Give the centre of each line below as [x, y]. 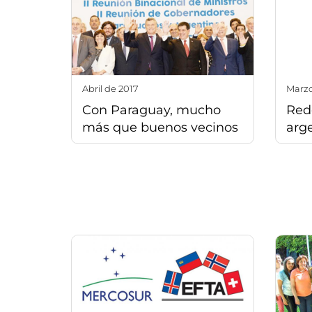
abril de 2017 [114, 88]
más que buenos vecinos [160, 127]
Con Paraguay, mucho [151, 110]
